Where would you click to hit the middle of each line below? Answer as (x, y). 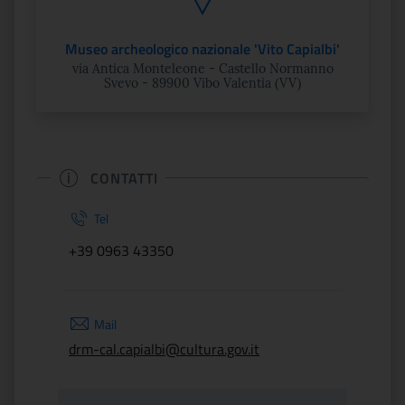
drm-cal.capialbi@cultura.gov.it (164, 349)
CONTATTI (124, 178)
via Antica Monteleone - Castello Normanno (202, 69)
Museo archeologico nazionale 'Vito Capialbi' (202, 49)
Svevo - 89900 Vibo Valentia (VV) (202, 83)
